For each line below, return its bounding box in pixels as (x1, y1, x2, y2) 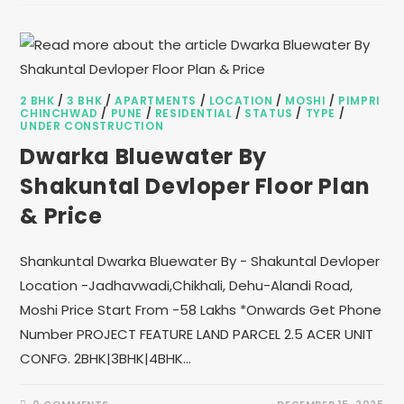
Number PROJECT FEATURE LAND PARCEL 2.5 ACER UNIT (20, 325, 374, 344)
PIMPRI (338, 93, 381, 108)
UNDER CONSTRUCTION (20, 118, 164, 133)
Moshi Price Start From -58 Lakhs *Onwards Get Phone (20, 300, 382, 319)
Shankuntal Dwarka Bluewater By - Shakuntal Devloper (20, 252, 381, 271)
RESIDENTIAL (154, 106, 233, 121)
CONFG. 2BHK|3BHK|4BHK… (20, 349, 192, 368)
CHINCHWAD (20, 106, 98, 121)
